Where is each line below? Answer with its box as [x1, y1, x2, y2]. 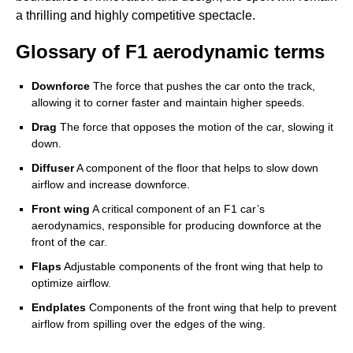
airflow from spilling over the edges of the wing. [32, 318, 266, 331]
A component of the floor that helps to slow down [74, 162, 318, 175]
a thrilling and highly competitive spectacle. [16, 9, 255, 23]
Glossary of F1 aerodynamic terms [16, 41, 325, 63]
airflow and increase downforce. [32, 178, 190, 191]
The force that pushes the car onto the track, [90, 80, 315, 93]
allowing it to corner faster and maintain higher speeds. [32, 96, 305, 110]
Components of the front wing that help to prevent [86, 301, 336, 314]
